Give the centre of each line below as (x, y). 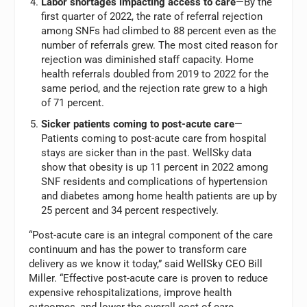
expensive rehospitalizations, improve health (131, 293)
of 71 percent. (72, 102)
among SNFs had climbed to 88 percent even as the (158, 30)
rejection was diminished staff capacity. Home (147, 59)
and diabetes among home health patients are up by (159, 196)
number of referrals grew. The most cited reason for (159, 45)
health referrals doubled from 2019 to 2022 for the (155, 74)
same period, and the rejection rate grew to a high (154, 88)
